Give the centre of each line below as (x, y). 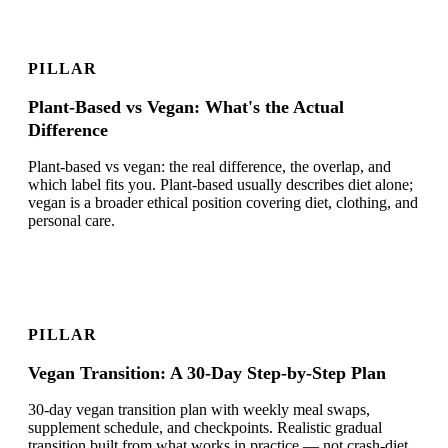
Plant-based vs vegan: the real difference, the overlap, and (209, 167)
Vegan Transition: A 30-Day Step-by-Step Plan (207, 373)
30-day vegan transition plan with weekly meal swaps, (199, 410)
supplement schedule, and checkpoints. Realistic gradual (205, 428)
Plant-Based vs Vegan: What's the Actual (186, 107)
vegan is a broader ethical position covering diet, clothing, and (223, 203)
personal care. (71, 221)
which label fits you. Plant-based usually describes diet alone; (220, 185)
